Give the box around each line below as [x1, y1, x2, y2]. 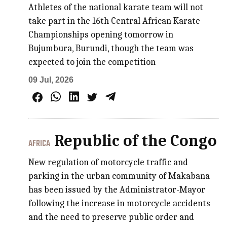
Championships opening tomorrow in [28, 29, 174, 40]
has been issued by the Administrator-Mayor [28, 184, 206, 195]
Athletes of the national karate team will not [28, 2, 204, 13]
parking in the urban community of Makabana [28, 170, 210, 181]
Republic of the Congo [54, 131, 217, 150]
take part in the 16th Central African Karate [28, 15, 201, 26]
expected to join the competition [28, 56, 156, 67]
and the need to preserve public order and [28, 211, 195, 222]
